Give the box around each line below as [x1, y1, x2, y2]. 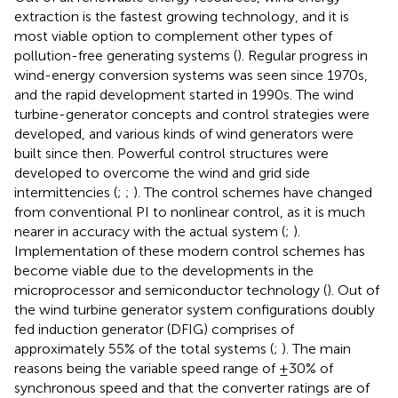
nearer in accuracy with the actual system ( [14, 223, 285, 241]
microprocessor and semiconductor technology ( [14, 282, 327, 299]
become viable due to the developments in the [14, 262, 314, 280]
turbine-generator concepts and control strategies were [14, 106, 370, 123]
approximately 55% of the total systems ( [14, 340, 274, 358]
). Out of [327, 282, 379, 299]
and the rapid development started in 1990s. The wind [14, 86, 354, 104]
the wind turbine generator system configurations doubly [14, 301, 375, 319]
